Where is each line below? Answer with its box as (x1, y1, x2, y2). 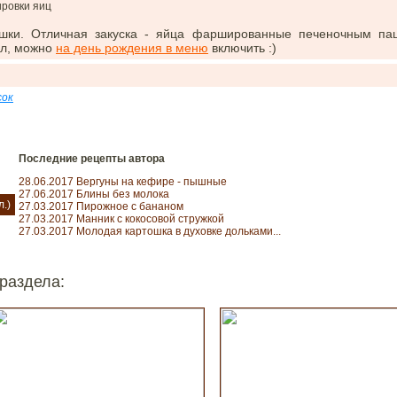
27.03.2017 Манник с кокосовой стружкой (19, 213, 224, 225)
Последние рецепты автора (19, 152, 165, 165)
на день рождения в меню (56, 41, 208, 55)
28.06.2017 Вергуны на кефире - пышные (19, 175, 227, 188)
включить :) (208, 41, 276, 55)
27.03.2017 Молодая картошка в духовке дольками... (19, 225, 281, 237)
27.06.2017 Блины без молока (19, 188, 169, 200)
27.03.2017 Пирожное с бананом (19, 200, 183, 213)
